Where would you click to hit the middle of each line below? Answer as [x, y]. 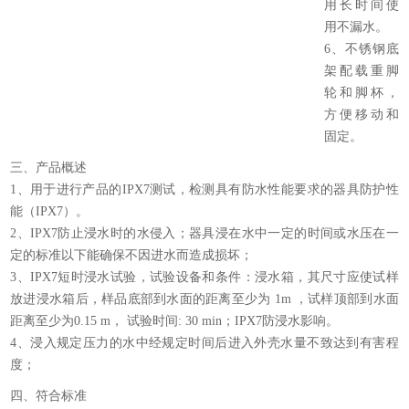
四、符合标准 [49, 396]
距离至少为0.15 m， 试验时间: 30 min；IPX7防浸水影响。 [175, 321]
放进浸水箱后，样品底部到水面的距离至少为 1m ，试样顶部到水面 [204, 299]
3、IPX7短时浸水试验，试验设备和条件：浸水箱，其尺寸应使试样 [204, 278]
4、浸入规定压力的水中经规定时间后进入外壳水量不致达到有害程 [204, 343]
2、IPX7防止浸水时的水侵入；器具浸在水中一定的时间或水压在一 [204, 234]
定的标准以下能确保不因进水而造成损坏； [132, 256]
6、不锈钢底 [362, 49]
